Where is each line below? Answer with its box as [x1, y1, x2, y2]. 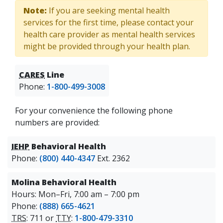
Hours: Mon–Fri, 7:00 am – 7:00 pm [11, 189, 139, 200]
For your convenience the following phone [15, 105, 173, 116]
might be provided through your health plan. [23, 41, 190, 52]
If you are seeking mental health [47, 5, 170, 16]
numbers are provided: [15, 117, 100, 128]
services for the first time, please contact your [23, 17, 194, 28]
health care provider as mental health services [23, 29, 195, 40]
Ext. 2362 [95, 153, 130, 164]
